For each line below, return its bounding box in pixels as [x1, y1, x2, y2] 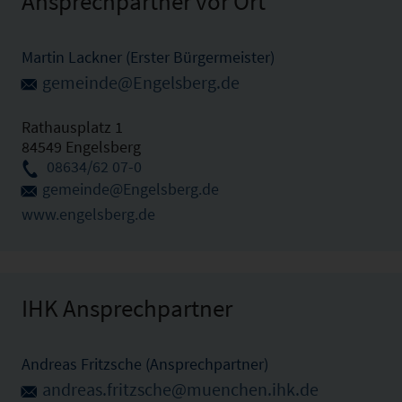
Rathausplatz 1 [22, 117, 123, 138]
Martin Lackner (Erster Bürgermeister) [22, 46, 275, 67]
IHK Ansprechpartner [22, 293, 232, 324]
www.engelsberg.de [22, 204, 155, 225]
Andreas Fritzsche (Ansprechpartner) [22, 354, 268, 375]
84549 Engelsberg [22, 136, 141, 158]
